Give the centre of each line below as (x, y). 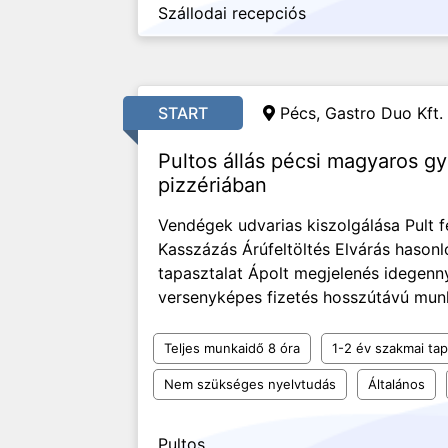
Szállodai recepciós (232, 13)
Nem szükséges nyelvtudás (250, 384)
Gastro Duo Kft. (384, 113)
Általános (396, 384)
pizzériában (212, 185)
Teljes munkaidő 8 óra (232, 348)
